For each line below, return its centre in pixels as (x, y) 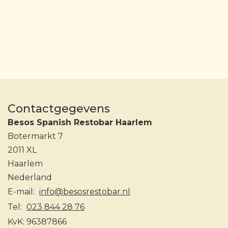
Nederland (30, 177)
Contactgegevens (59, 109)
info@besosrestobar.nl (85, 192)
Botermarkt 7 (35, 136)
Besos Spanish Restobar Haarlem (80, 122)
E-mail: (21, 192)
